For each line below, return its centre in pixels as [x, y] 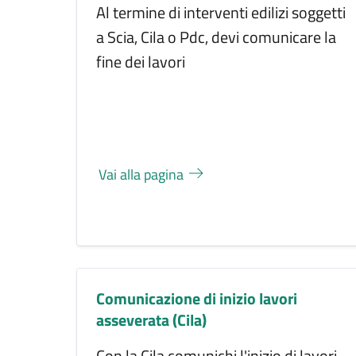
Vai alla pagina [143, 175]
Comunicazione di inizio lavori [197, 298]
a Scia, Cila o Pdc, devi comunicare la [216, 37]
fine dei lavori [141, 62]
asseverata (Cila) [151, 319]
